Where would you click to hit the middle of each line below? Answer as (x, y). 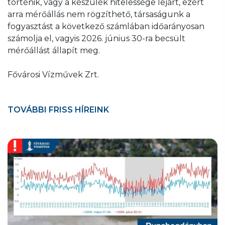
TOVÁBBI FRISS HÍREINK (58, 109)
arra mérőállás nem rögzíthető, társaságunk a (99, 14)
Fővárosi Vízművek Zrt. (53, 74)
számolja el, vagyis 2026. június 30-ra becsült (96, 38)
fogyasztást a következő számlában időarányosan (106, 26)
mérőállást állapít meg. (54, 50)
